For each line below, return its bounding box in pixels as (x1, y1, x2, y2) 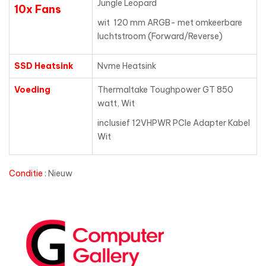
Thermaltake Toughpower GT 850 (97, 84, 233, 96)
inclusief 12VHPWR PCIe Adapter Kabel (97, 118, 250, 129)
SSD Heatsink (14, 61, 75, 72)
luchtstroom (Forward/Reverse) (97, 31, 223, 42)
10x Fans (14, 2, 61, 17)
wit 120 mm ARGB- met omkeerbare (97, 17, 242, 28)
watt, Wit (97, 98, 135, 109)
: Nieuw (43, 168, 72, 179)
